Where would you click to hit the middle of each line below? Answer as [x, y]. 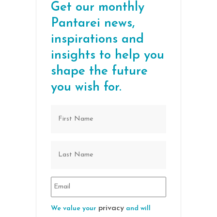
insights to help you [108, 55]
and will [137, 208]
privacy [111, 208]
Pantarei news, [93, 23]
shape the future [99, 71]
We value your [75, 208]
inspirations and [97, 39]
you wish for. [86, 87]
